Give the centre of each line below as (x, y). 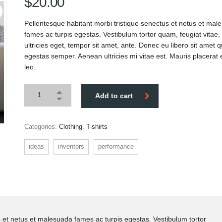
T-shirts (97, 127)
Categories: (42, 127)
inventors (71, 146)
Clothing (71, 127)
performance (116, 146)
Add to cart (114, 96)
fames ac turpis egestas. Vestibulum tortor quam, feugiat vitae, (122, 34)
